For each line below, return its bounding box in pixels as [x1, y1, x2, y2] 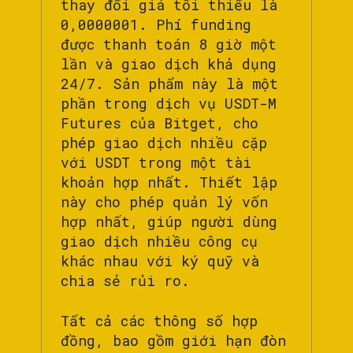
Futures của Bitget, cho [61, 113, 258, 133]
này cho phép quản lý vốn [61, 192, 268, 212]
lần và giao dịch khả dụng [61, 54, 277, 74]
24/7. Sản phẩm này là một [61, 74, 278, 94]
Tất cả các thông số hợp [61, 311, 258, 331]
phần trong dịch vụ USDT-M [61, 94, 277, 113]
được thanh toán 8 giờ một [61, 35, 277, 54]
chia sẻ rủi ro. [61, 271, 190, 291]
